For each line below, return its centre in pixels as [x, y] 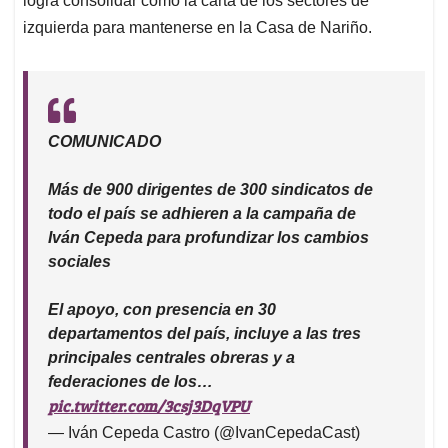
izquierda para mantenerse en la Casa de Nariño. [197, 27]
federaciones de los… [130, 381]
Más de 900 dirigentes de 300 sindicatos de [210, 189]
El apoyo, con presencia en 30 [162, 309]
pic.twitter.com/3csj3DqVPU [149, 405]
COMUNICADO [104, 141]
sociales [79, 261]
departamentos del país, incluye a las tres [204, 333]
